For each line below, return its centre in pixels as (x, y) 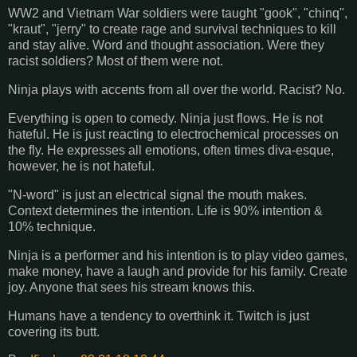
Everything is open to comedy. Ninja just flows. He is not (165, 119)
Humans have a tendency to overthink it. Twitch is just (159, 316)
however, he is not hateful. (81, 167)
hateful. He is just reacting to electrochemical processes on (173, 135)
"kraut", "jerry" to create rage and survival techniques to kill (172, 29)
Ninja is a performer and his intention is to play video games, (178, 255)
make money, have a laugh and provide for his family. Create (178, 271)
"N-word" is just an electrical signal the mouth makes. (157, 194)
